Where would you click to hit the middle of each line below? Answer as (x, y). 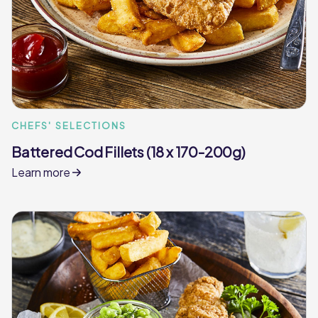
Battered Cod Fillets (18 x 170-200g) (128, 151)
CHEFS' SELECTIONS (69, 125)
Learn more (42, 172)
